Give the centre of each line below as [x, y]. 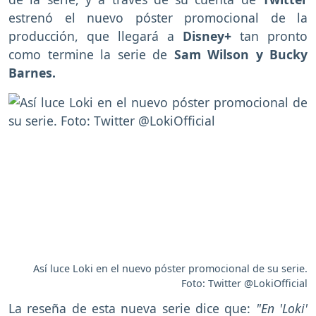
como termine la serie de [91, 54]
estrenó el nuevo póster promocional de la [158, 17]
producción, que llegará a [96, 36]
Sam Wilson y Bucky [241, 54]
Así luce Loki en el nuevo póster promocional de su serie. [170, 268]
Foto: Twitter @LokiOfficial [244, 283]
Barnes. [32, 72]
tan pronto [269, 36]
